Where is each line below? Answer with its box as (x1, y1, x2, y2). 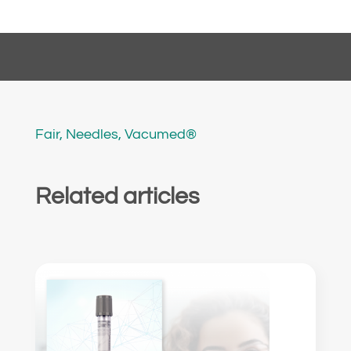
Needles (65, 126, 118, 142)
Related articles (34, 183, 199, 208)
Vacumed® (124, 126, 197, 142)
